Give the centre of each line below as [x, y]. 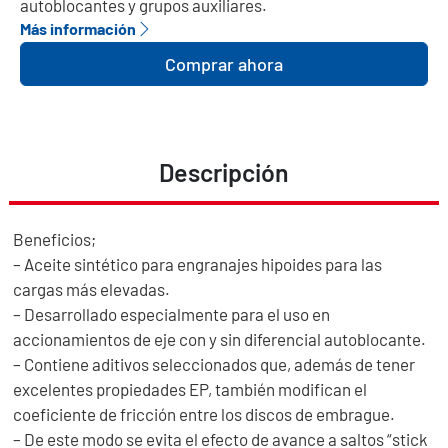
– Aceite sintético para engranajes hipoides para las [198, 263]
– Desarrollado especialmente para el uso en [172, 313]
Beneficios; [55, 238]
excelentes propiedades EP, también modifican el [190, 388]
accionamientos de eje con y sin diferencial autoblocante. [220, 338]
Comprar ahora [224, 63]
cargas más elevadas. [92, 288]
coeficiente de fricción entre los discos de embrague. [204, 413]
